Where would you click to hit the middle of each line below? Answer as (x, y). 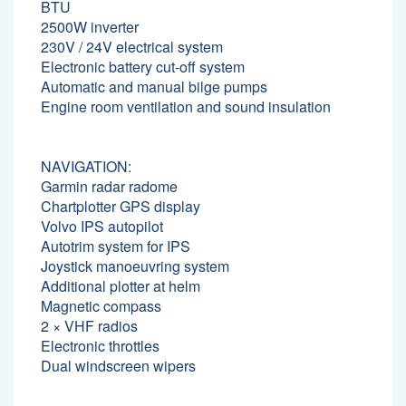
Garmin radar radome (109, 186)
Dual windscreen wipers (118, 365)
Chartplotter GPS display (121, 206)
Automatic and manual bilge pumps (154, 86)
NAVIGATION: (86, 166)
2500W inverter (90, 26)
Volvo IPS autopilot (102, 226)
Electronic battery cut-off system (143, 66)
